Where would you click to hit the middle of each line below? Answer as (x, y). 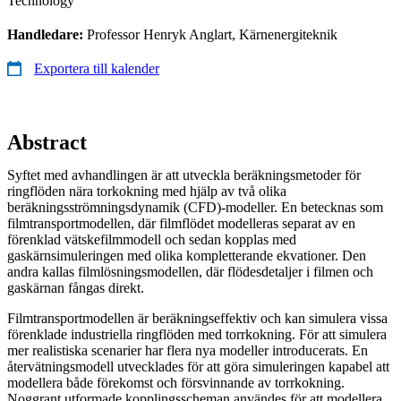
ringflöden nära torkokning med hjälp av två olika (147, 191)
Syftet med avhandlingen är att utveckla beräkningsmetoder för (184, 175)
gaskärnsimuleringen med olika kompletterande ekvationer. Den (187, 255)
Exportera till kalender (97, 68)
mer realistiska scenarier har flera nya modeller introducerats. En (188, 350)
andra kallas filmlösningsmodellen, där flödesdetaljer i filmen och (190, 271)
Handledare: (47, 34)
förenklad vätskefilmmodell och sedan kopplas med (152, 239)
